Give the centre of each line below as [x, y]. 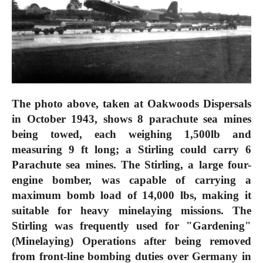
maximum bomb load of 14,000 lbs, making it [131, 195]
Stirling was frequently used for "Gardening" [131, 226]
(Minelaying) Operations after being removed [131, 241]
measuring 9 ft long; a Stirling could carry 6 [131, 150]
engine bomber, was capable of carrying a [131, 180]
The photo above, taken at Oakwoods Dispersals [131, 104]
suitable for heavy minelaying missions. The [131, 211]
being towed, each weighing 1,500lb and [131, 134]
